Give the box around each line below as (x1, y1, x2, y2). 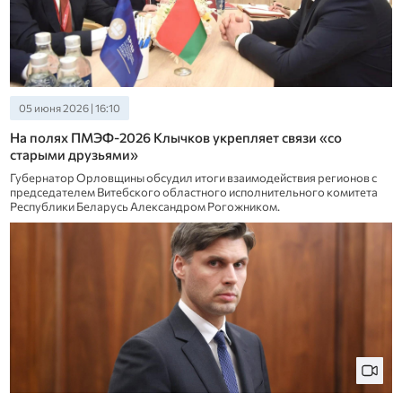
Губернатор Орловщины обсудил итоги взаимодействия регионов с (9, 170, 377, 186)
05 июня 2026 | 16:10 (18, 101, 120, 115)
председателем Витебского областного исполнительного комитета (9, 185, 378, 200)
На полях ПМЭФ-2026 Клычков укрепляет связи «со (9, 129, 342, 146)
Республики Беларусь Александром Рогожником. (9, 199, 280, 214)
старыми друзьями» (9, 146, 138, 163)
